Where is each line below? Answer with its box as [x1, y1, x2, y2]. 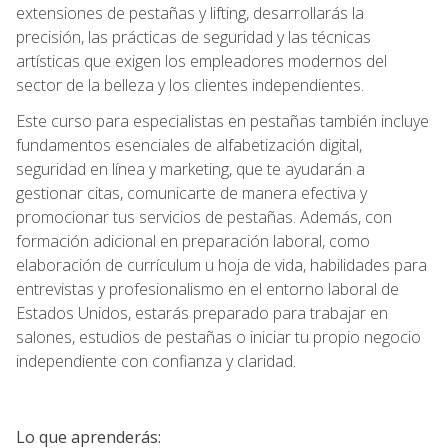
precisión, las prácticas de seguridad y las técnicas [16, 25, 371, 48]
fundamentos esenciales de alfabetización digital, [16, 133, 362, 156]
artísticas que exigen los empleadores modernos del [16, 49, 387, 72]
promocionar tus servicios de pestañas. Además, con [16, 205, 392, 228]
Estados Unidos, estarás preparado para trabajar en [16, 301, 388, 324]
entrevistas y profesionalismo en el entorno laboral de [16, 277, 399, 300]
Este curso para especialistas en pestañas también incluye [16, 109, 429, 132]
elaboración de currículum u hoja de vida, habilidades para [16, 253, 427, 276]
